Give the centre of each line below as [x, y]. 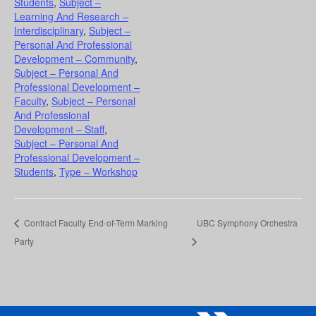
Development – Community [74, 59]
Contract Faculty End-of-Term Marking [95, 223]
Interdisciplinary [49, 31]
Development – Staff [59, 129]
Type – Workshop [98, 172]
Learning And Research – [71, 17]
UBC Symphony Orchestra [247, 223]
